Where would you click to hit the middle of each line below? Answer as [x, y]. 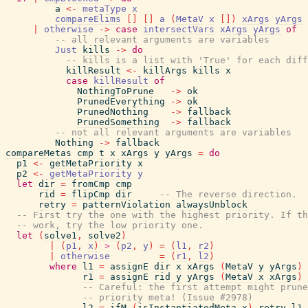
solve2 [104, 235]
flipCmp [91, 194]
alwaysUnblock [212, 205]
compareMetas [38, 153]
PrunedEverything [121, 101]
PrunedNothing [113, 112]
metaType [104, 9]
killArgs [165, 70]
